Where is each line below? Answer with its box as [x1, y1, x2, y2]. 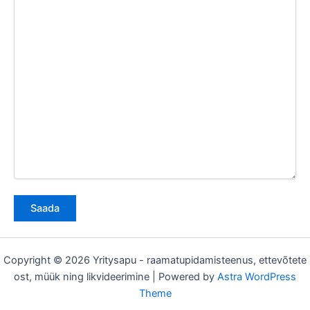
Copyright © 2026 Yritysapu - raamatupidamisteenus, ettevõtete [3, 254, 307, 267]
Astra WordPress [217, 271, 296, 284]
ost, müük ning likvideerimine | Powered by [14, 271, 217, 284]
